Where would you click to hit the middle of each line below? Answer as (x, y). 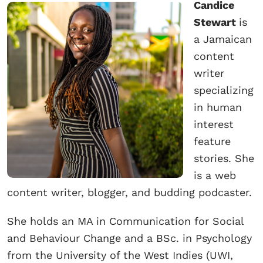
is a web (215, 176)
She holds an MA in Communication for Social (125, 221)
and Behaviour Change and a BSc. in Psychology (129, 238)
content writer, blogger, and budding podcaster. (129, 193)
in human (218, 107)
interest (214, 124)
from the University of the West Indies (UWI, (120, 255)
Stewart (216, 22)
